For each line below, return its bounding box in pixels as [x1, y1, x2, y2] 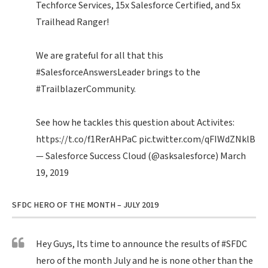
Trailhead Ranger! [36, 16, 109, 29]
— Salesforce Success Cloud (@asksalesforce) [36, 150, 220, 163]
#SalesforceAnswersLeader [36, 66, 145, 80]
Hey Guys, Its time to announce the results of [36, 238, 221, 251]
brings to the [145, 66, 200, 80]
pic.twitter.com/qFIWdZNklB [139, 133, 255, 147]
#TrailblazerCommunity [36, 83, 134, 96]
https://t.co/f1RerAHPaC [36, 133, 137, 147]
